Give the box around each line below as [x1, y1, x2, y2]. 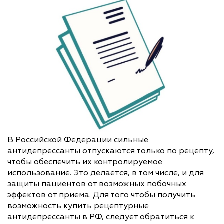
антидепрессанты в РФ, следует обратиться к [7, 211, 194, 222]
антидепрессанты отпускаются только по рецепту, [7, 145, 214, 156]
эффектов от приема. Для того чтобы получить [7, 189, 195, 200]
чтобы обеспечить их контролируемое [7, 156, 162, 167]
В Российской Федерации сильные [7, 134, 148, 145]
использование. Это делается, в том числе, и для [7, 167, 204, 178]
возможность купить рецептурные [7, 200, 149, 211]
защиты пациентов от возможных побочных [7, 178, 186, 189]
